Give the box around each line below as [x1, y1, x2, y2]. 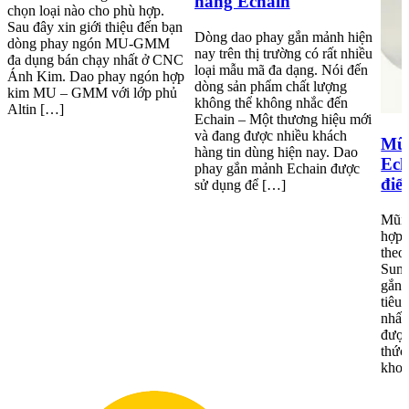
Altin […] [7, 100, 64, 117]
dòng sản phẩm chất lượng [194, 78, 347, 94]
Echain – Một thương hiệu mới [194, 110, 372, 127]
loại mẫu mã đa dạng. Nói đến [194, 61, 368, 78]
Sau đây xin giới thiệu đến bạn [7, 18, 183, 35]
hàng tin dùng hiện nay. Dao [194, 143, 358, 160]
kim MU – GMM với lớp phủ [7, 84, 177, 100]
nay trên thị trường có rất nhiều [194, 45, 372, 61]
